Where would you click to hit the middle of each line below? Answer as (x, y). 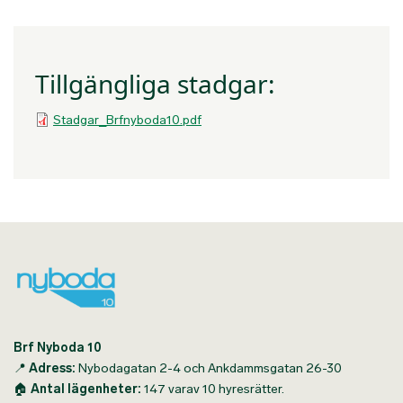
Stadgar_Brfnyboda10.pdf (127, 120)
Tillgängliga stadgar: (155, 84)
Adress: (52, 368)
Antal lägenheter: (86, 389)
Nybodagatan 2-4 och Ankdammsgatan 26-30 (209, 368)
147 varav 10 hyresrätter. (213, 389)
